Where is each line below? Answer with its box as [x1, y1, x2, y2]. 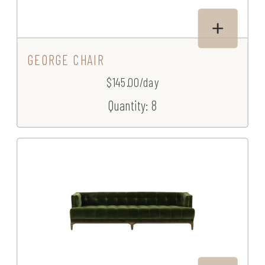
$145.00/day [106, 75, 159, 90]
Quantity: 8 [108, 97, 157, 114]
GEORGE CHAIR [27, 51, 104, 68]
